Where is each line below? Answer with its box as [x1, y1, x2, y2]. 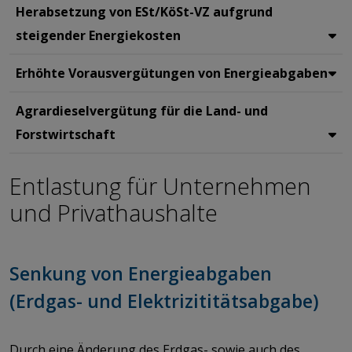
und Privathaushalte [9, 196, 223, 228]
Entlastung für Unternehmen [9, 170, 311, 201]
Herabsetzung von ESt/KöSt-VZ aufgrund [16, 2, 273, 20]
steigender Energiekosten [16, 26, 181, 44]
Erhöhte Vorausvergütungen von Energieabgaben [16, 64, 328, 82]
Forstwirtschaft [16, 125, 115, 143]
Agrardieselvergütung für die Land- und [16, 101, 268, 119]
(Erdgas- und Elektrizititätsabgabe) [9, 288, 324, 313]
